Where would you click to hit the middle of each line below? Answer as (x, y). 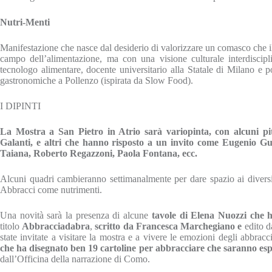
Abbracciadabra (56, 226)
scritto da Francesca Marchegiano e (167, 226)
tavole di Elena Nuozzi (199, 215)
